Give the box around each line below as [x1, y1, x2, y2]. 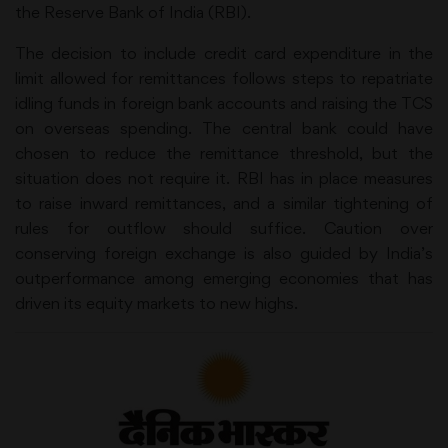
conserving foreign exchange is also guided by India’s [15, 242, 433, 263]
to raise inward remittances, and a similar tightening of [15, 192, 433, 213]
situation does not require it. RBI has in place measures [15, 167, 433, 188]
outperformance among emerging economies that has [15, 267, 433, 288]
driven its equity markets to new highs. [15, 292, 298, 313]
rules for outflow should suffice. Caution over [15, 217, 433, 238]
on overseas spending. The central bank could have [15, 117, 433, 138]
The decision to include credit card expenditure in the [15, 42, 433, 63]
